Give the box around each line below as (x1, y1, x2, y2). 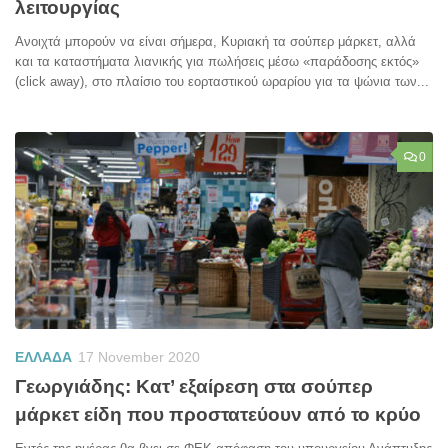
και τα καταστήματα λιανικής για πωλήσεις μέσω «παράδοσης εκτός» (15, 54, 419, 70)
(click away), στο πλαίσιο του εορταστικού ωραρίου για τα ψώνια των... (15, 74, 429, 90)
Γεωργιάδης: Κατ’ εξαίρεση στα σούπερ (15, 376, 373, 398)
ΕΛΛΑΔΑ (15, 349, 72, 366)
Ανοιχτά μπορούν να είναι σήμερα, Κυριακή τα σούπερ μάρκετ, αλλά (15, 34, 416, 50)
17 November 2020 (78, 349, 200, 366)
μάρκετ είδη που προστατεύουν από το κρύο (15, 404, 421, 426)
